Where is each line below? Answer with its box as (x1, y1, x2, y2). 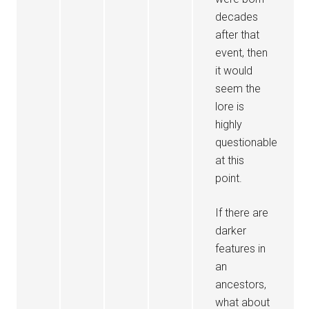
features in (215, 242, 266, 255)
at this (215, 154, 245, 167)
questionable (215, 136, 278, 149)
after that (215, 28, 260, 41)
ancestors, (215, 278, 267, 291)
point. (215, 172, 243, 185)
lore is (215, 100, 245, 113)
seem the (215, 82, 261, 95)
